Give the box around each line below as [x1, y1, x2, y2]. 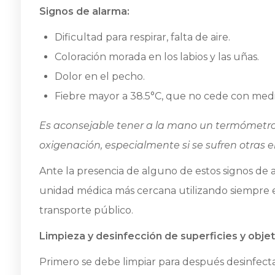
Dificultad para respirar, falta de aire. [55, 31, 230, 43]
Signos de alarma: [39, 5, 130, 17]
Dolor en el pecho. [55, 70, 145, 82]
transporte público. [39, 204, 133, 216]
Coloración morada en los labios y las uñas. [55, 50, 259, 63]
